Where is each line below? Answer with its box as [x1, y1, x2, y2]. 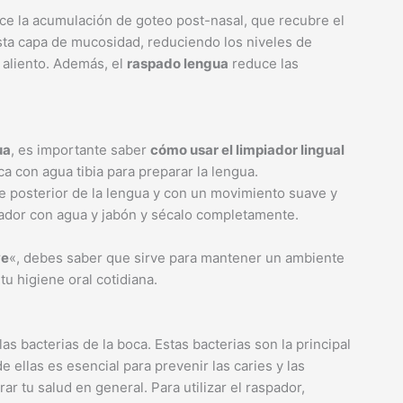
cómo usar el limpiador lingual [150, 141, 345, 158]
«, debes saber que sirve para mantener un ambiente [9, 249, 345, 266]
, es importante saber [11, 141, 150, 158]
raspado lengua [127, 55, 228, 72]
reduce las [228, 55, 299, 72]
